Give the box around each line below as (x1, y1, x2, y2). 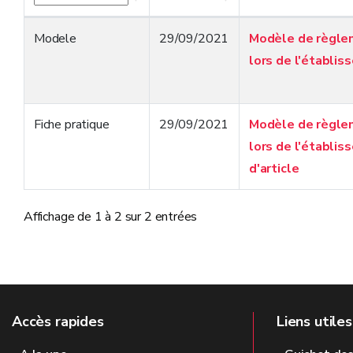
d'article (249, 160, 299, 177)
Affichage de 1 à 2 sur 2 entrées (24, 207, 198, 225)
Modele (34, 30, 76, 47)
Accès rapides (12, 312, 104, 331)
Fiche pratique (34, 116, 110, 133)
